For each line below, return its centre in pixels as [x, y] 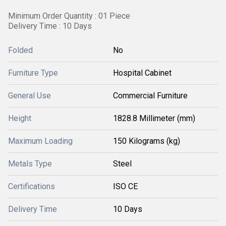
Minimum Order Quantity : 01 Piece [69, 16]
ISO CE [125, 186]
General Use [30, 96]
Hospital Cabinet [142, 73]
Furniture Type [33, 73]
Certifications [32, 186]
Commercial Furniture [150, 96]
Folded [20, 50]
